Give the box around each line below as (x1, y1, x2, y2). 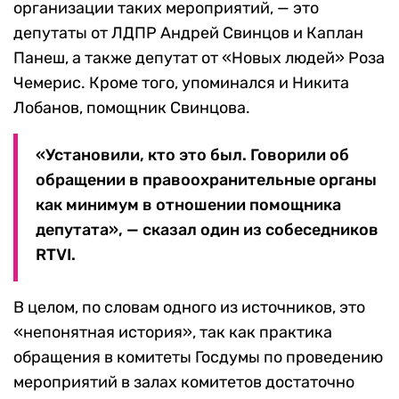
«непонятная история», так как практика (13, 322, 332, 343)
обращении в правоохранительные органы (36, 170, 377, 191)
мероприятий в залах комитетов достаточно (13, 372, 354, 393)
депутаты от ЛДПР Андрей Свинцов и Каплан (13, 23, 363, 44)
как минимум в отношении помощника (36, 195, 341, 216)
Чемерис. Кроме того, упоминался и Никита (13, 73, 349, 94)
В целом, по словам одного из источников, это (13, 297, 365, 318)
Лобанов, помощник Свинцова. (13, 98, 250, 118)
